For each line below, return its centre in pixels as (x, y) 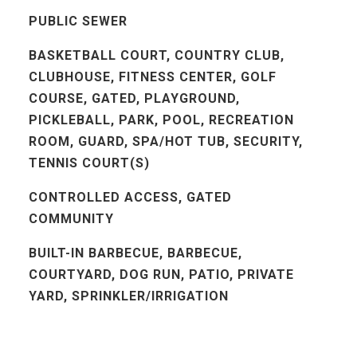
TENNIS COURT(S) (89, 163)
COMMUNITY (71, 219)
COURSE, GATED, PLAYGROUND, (134, 98)
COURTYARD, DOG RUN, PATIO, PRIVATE (161, 275)
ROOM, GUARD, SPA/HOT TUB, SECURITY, (165, 141)
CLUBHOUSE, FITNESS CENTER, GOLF (152, 77)
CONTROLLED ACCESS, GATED (130, 197)
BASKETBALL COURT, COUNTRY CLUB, (156, 55)
